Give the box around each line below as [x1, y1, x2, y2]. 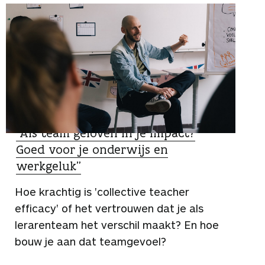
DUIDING [18, 111, 52, 122]
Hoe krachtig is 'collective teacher [15, 185, 189, 198]
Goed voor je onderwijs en [16, 141, 168, 157]
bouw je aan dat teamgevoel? [15, 234, 166, 248]
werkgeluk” [16, 157, 81, 174]
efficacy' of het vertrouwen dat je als [15, 201, 203, 215]
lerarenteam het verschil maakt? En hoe [15, 218, 219, 231]
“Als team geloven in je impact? [16, 124, 195, 141]
